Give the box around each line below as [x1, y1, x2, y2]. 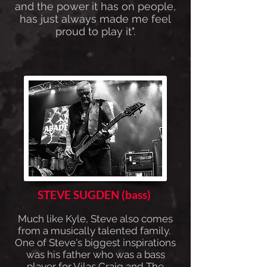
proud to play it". [55, 25, 135, 38]
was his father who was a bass [26, 249, 165, 260]
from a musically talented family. [18, 225, 173, 237]
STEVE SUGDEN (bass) [38, 188, 151, 201]
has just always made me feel [20, 13, 171, 25]
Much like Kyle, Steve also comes [18, 213, 173, 225]
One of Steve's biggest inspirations [15, 237, 176, 249]
